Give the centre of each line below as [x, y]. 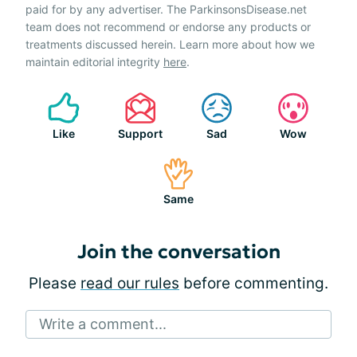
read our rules [130, 283]
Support [140, 133]
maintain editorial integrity [94, 62]
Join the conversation [178, 252]
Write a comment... [103, 324]
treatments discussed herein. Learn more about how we [170, 44]
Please [55, 283]
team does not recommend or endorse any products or [168, 27]
